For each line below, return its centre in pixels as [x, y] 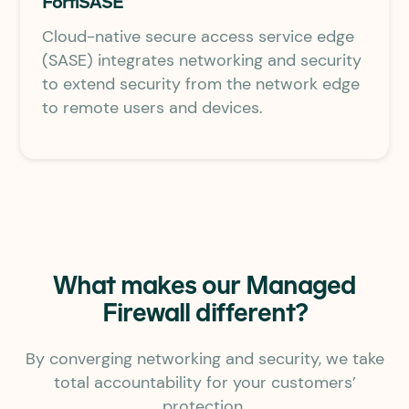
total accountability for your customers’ [204, 382]
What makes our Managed [204, 287]
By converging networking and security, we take [204, 358]
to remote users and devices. [152, 107]
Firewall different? [204, 314]
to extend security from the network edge [201, 83]
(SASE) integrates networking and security [202, 59]
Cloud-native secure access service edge [198, 36]
